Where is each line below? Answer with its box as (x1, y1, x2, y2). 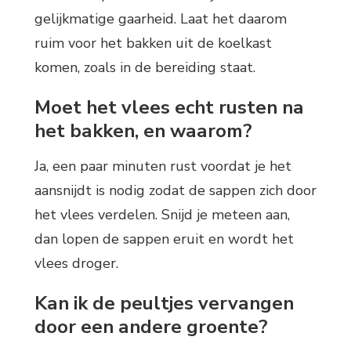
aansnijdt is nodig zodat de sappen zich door (34, 181, 317, 201)
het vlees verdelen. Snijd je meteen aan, (34, 205, 290, 225)
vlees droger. (34, 254, 118, 273)
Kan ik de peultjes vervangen (34, 291, 294, 317)
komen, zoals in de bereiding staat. (34, 57, 255, 77)
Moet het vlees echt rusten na (34, 94, 304, 120)
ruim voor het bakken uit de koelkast (34, 33, 272, 52)
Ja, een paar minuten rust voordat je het (34, 157, 291, 176)
